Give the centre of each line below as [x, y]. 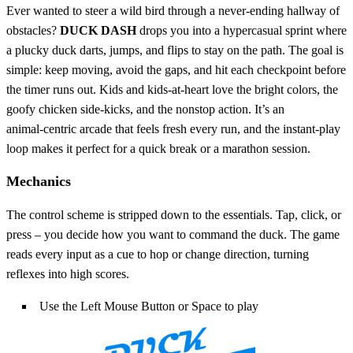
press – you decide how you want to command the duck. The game [173, 235]
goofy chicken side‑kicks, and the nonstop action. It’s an [145, 110]
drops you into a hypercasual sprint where [242, 31]
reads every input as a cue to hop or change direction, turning [158, 255]
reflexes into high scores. [68, 274]
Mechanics [39, 182]
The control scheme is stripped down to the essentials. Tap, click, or [174, 215]
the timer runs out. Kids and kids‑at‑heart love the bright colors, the [172, 90]
